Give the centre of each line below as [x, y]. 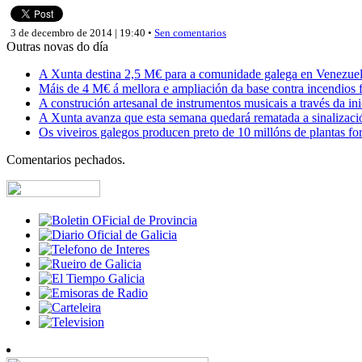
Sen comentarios [190, 32]
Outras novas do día [57, 46]
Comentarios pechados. [66, 159]
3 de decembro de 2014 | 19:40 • [82, 32]
